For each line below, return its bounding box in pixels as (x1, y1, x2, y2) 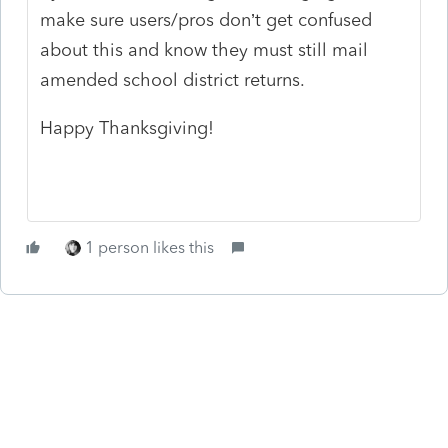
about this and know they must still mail (40, 38, 369, 61)
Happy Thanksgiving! (40, 116, 215, 139)
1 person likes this (85, 237, 214, 257)
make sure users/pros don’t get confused (40, 8, 373, 31)
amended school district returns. (40, 68, 311, 91)
